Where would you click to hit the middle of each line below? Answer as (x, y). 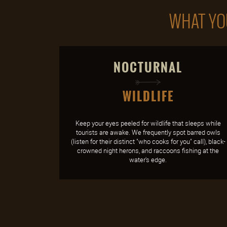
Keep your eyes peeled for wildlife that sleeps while (148, 123)
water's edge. (148, 160)
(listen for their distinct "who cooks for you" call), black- (148, 141)
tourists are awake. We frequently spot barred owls (148, 132)
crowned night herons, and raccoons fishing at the (148, 150)
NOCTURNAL (148, 68)
